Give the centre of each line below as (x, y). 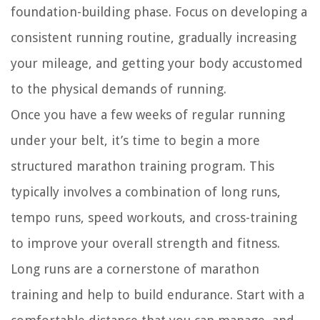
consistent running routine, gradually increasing (154, 38)
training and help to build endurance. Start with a (157, 295)
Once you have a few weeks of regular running (148, 115)
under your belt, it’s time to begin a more (135, 141)
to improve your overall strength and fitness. (145, 244)
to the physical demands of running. (119, 89)
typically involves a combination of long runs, (146, 192)
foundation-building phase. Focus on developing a (159, 12)
